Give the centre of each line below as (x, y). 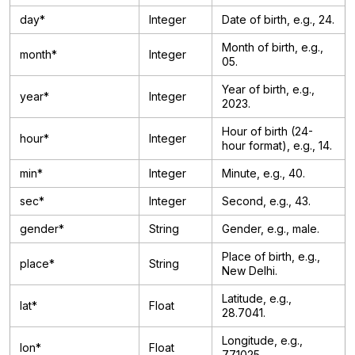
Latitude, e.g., (257, 298)
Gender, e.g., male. (271, 229)
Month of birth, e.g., (273, 47)
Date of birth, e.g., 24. (278, 19)
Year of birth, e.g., (268, 89)
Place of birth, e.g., (271, 256)
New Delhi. (250, 271)
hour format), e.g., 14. (277, 145)
